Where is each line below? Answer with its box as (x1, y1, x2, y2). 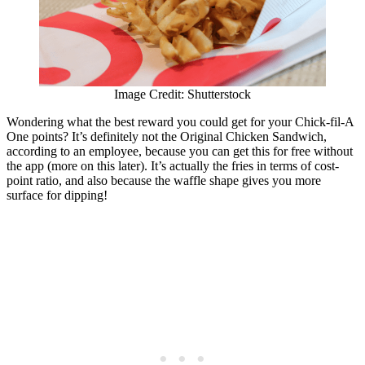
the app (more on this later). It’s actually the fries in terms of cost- (7, 158, 339, 173)
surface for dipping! (7, 187, 108, 202)
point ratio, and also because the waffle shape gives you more (7, 173, 321, 187)
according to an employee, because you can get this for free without (7, 143, 353, 158)
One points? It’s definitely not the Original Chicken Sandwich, (7, 129, 327, 143)
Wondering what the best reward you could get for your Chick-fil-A (7, 114, 354, 129)
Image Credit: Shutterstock (114, 86, 251, 101)
